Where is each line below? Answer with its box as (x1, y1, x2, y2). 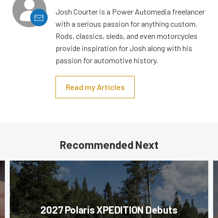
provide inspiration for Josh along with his (55, 43, 192, 53)
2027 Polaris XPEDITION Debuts (40, 203, 178, 216)
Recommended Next (59, 138, 159, 151)
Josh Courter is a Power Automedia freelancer (55, 7, 205, 17)
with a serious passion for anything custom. (55, 19, 198, 29)
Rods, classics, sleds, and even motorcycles (55, 31, 198, 41)
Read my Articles (66, 82, 125, 92)
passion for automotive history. (55, 55, 158, 65)
